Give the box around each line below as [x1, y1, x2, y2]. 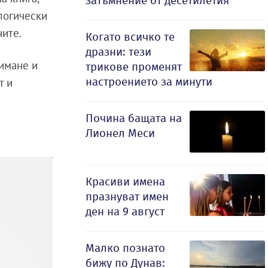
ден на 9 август [86, 205, 165, 218]
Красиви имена [86, 175, 165, 188]
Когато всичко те [86, 30, 175, 44]
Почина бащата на [86, 111, 182, 125]
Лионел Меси [86, 126, 155, 140]
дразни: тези [86, 45, 151, 59]
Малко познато [86, 241, 165, 255]
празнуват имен [86, 190, 169, 203]
